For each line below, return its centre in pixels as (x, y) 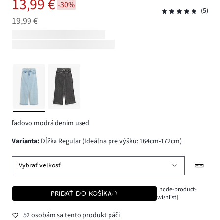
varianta (27, 141)
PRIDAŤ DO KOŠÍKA (82, 193)
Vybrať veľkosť (40, 166)
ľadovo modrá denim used (51, 124)
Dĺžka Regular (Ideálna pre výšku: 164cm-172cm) (110, 141)
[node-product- (177, 189)
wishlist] (167, 197)
